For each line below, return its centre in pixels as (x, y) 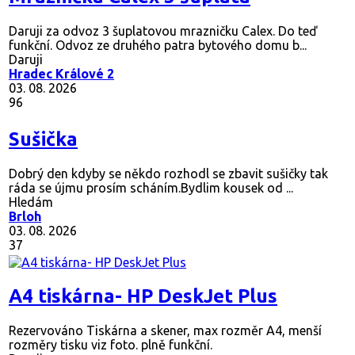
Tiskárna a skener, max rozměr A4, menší (202, 338)
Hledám (31, 210)
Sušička (43, 147)
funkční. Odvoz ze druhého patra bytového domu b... (158, 53)
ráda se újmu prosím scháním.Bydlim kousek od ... (151, 195)
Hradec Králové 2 (61, 81)
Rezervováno (46, 338)
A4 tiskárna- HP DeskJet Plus (143, 303)
